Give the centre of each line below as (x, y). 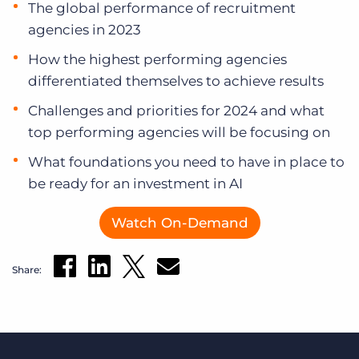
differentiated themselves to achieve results (176, 81)
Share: (27, 269)
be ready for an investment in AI (135, 184)
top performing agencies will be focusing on (179, 132)
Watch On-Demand (179, 223)
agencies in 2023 (85, 30)
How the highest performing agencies (157, 59)
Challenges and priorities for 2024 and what (176, 111)
